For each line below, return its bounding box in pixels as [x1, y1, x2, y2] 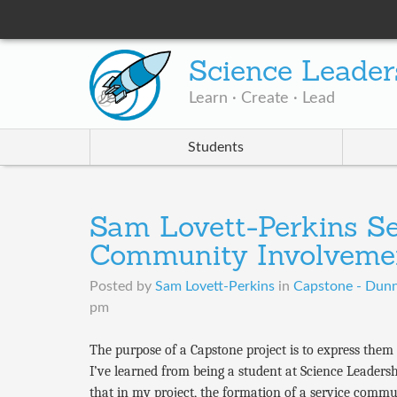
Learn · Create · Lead [189, 90, 336, 107]
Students [188, 140, 245, 155]
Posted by [89, 279, 155, 294]
